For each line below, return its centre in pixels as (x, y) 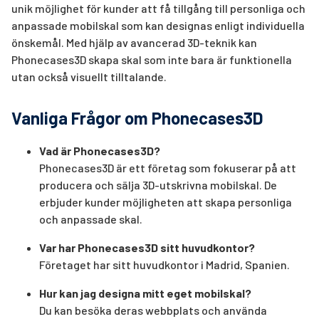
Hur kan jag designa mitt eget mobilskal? (145, 293)
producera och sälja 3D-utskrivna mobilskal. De (158, 184)
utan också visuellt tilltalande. (89, 76)
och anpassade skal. (90, 219)
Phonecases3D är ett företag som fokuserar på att (167, 167)
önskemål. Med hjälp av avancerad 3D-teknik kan (134, 42)
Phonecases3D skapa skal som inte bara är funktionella (152, 59)
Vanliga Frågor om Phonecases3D (137, 117)
